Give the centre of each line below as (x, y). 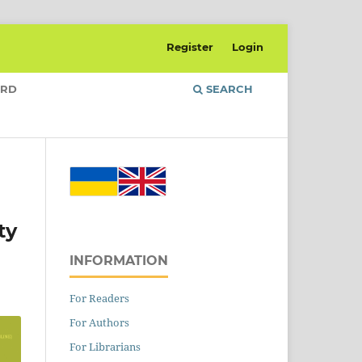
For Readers (99, 298)
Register (190, 46)
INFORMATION (119, 260)
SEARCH (228, 88)
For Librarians (105, 346)
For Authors (99, 322)
